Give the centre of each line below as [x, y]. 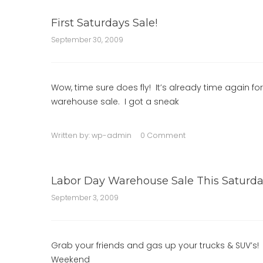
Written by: [71, 135]
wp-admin [112, 135]
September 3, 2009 [85, 198]
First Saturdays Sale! [104, 23]
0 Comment [163, 135]
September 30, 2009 [87, 40]
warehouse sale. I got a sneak [115, 102]
